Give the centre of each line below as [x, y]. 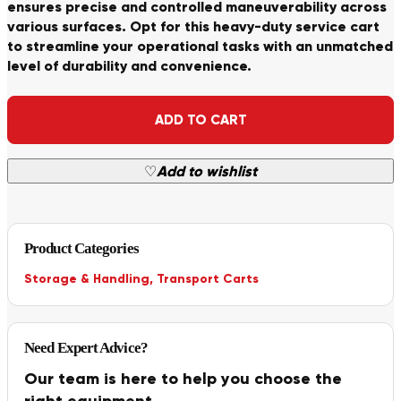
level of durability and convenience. [129, 66]
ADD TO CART [200, 119]
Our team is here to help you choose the [183, 379]
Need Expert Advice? [86, 348]
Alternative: [50, 106]
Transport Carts [208, 279]
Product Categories [81, 249]
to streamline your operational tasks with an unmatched [200, 47]
